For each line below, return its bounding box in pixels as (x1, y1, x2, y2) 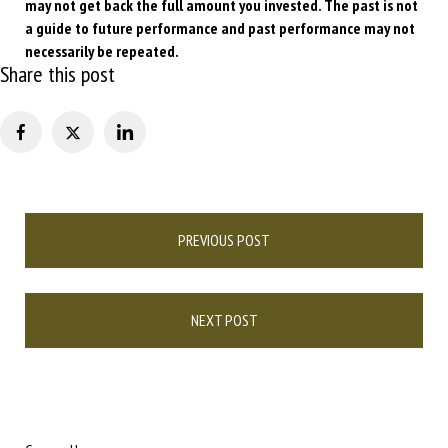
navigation (24, 236, 85, 257)
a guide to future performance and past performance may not (25, 18, 415, 39)
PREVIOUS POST (178, 230, 270, 251)
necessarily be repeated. (25, 41, 179, 62)
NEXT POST (190, 310, 258, 331)
